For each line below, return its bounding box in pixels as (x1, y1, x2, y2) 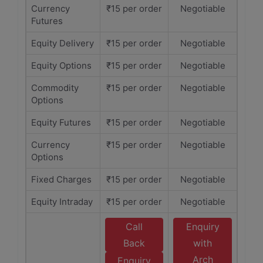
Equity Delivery (31, 38, 94, 49)
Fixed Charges (31, 174, 92, 185)
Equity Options (31, 60, 92, 71)
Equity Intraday (31, 196, 93, 207)
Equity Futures (31, 117, 91, 128)
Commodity (31, 82, 79, 93)
